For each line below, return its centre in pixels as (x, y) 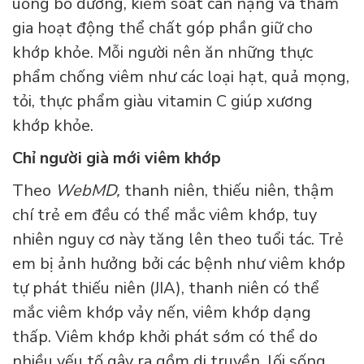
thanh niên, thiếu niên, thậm (227, 191)
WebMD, (88, 191)
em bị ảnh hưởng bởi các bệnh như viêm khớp (179, 264)
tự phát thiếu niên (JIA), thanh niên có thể (166, 288)
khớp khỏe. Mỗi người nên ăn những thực (162, 53)
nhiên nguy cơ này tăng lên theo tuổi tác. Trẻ (178, 240)
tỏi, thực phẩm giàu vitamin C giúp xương (162, 102)
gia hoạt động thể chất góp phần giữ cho (162, 28)
